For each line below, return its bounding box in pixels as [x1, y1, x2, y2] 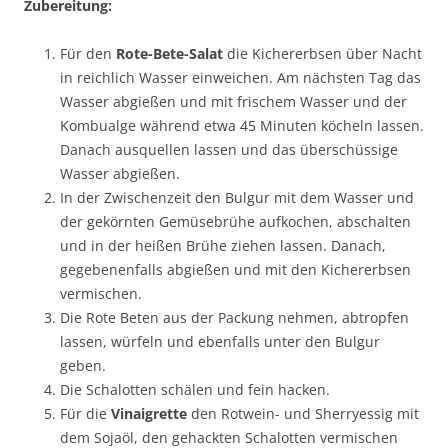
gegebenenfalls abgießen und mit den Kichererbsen [60, 259, 411, 279]
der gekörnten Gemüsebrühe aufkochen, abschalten [60, 211, 411, 231]
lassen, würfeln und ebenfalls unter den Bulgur [60, 331, 380, 351]
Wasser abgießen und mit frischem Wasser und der [60, 91, 407, 111]
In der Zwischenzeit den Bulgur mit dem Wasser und [60, 187, 414, 207]
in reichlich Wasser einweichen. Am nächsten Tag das [60, 67, 421, 87]
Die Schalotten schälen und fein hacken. [60, 379, 330, 399]
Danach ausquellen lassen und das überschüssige [60, 139, 398, 159]
